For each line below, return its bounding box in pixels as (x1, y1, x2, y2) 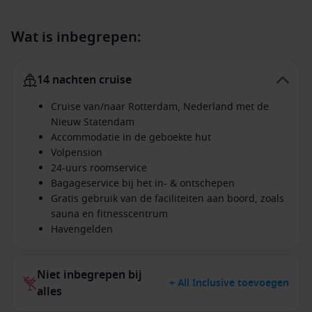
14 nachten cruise (37, 72, 132, 88)
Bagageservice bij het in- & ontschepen (51, 176, 235, 191)
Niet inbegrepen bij (37, 267, 142, 283)
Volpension (51, 146, 102, 160)
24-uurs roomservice (51, 161, 147, 175)
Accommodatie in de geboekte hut (51, 130, 211, 145)
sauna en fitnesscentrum (51, 207, 168, 221)
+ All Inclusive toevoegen (169, 276, 289, 290)
